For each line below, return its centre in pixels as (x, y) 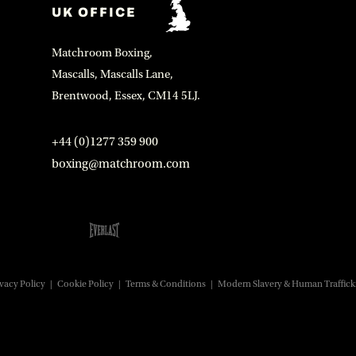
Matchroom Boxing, (102, 53)
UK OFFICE (93, 12)
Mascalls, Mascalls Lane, (112, 74)
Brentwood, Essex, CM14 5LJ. (126, 96)
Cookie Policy (85, 284)
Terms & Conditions (165, 284)
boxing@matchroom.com (120, 164)
